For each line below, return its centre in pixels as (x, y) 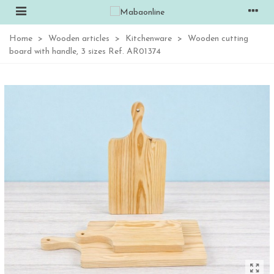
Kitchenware (149, 39)
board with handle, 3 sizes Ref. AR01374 (85, 52)
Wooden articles (79, 39)
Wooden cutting (218, 39)
